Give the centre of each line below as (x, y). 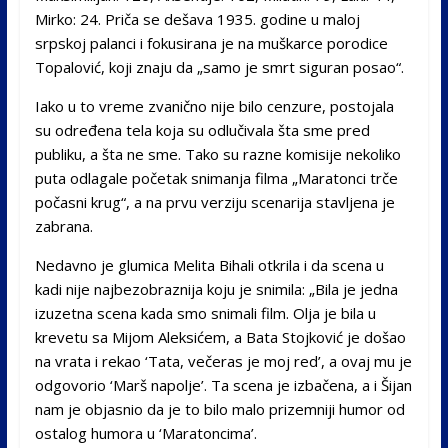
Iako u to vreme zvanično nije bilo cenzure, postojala (214, 105)
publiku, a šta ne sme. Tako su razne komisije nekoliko (217, 153)
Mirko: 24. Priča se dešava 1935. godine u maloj (197, 18)
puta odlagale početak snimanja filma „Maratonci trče (216, 177)
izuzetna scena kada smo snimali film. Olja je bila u (205, 312)
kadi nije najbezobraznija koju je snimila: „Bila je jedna (216, 288)
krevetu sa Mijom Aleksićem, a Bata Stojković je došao (220, 336)
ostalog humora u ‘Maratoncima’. (145, 432)
